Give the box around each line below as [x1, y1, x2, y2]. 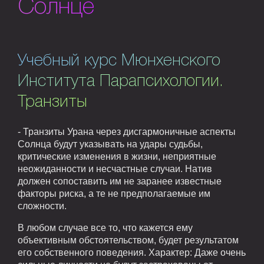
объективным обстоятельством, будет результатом [18, 235, 239, 246]
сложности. [18, 201, 67, 212]
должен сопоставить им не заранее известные [18, 176, 222, 187]
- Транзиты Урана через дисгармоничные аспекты [18, 127, 236, 137]
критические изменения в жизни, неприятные [18, 151, 216, 162]
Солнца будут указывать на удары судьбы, [18, 139, 203, 150]
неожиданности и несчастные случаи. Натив [18, 164, 212, 174]
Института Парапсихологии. [18, 74, 223, 90]
